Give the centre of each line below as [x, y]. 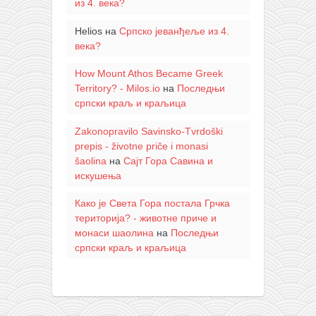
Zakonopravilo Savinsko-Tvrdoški [148, 131]
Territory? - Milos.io [117, 89]
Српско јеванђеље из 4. [174, 31]
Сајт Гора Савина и [168, 160]
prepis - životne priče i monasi [141, 146]
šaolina [90, 160]
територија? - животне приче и [145, 218]
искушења [98, 175]
